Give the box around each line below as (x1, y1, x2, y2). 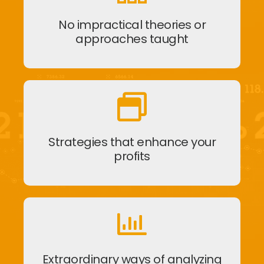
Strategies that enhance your (48, 133, 216, 150)
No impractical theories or (58, 16, 206, 33)
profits (114, 147, 150, 164)
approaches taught (75, 30, 189, 47)
